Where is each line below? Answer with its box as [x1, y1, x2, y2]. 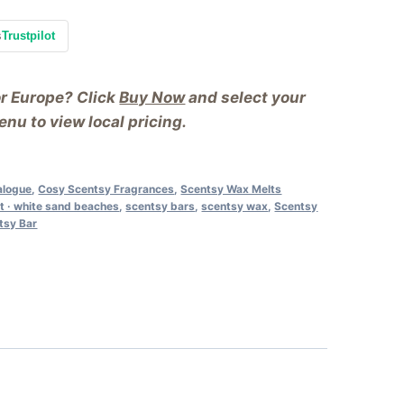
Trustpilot [2, 28, 56, 42]
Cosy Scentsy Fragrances [38, 181, 175, 196]
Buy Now [119, 87, 186, 106]
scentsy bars [125, 198, 196, 213]
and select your [185, 87, 307, 106]
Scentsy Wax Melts [180, 181, 282, 196]
